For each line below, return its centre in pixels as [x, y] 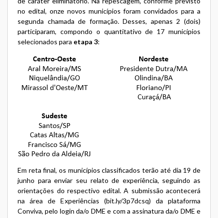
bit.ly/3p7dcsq [127, 200]
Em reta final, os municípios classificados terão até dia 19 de [109, 170]
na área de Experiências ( [62, 200]
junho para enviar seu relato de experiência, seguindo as [109, 180]
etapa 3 [86, 41]
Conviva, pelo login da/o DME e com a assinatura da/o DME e [109, 211]
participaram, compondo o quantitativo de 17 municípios [109, 31]
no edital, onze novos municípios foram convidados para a [109, 11]
